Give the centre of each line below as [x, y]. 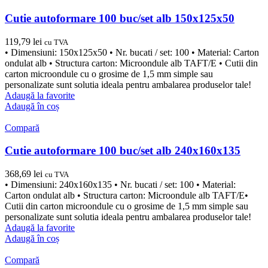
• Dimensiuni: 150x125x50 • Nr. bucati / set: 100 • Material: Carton [132, 52]
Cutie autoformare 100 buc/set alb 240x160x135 [123, 151]
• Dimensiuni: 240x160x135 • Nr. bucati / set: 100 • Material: [120, 185]
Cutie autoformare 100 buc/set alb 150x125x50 [120, 18]
